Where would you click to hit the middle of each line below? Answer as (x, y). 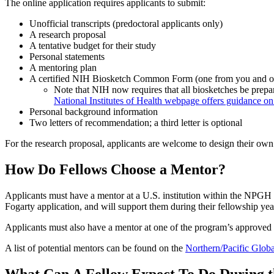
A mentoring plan (63, 67)
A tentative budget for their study (93, 45)
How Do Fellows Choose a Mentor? (117, 169)
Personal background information (95, 111)
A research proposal (68, 34)
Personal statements (67, 56)
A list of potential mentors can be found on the (95, 248)
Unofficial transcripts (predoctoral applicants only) (126, 23)
